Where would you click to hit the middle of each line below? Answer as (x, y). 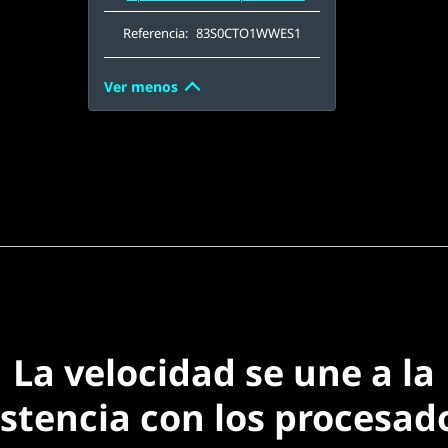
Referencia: (156, 32)
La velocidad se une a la (223, 372)
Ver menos (140, 86)
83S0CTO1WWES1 (248, 32)
